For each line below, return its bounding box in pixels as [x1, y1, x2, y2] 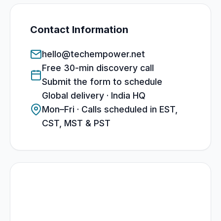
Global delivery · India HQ [42, 90, 146, 101]
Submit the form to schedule [42, 76, 162, 87]
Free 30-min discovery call [42, 62, 154, 73]
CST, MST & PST [42, 117, 110, 128]
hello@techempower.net [42, 48, 145, 59]
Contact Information [30, 23, 128, 36]
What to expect [30, 182, 106, 194]
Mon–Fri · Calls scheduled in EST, [42, 104, 178, 114]
